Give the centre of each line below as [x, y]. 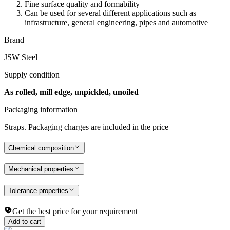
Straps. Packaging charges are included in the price [86, 127]
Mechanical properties [41, 169]
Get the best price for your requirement [75, 211]
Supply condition [32, 74]
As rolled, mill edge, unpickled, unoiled [71, 92]
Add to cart [25, 221]
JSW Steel [21, 57]
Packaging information [41, 109]
